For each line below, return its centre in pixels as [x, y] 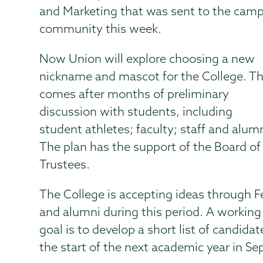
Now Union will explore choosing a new [147, 58]
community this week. [101, 28]
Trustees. [65, 164]
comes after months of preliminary [134, 93]
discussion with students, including [136, 111]
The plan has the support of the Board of [150, 146]
